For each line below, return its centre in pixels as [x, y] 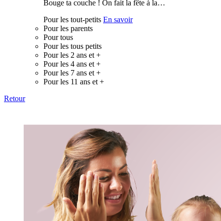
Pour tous [58, 37]
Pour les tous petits [73, 46]
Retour [15, 98]
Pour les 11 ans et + [74, 81]
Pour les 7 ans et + [72, 73]
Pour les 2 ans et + [72, 55]
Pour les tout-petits [72, 19]
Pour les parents [68, 28]
